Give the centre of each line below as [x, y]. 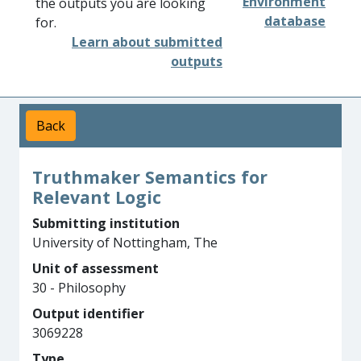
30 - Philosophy [79, 288]
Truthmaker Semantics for [150, 177]
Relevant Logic [97, 197]
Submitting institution [106, 223]
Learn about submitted [147, 42]
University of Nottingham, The [125, 243]
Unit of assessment [95, 268]
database [295, 21]
